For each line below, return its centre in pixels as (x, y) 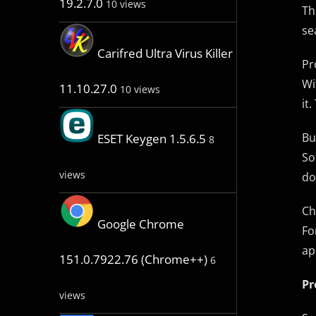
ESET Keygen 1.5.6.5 (151, 139)
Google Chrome (140, 224)
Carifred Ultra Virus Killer (165, 54)
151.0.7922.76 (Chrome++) (133, 260)
